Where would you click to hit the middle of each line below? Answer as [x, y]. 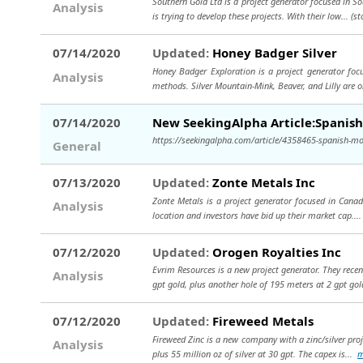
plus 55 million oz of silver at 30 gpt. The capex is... [255, 353]
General [80, 146]
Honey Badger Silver [273, 53]
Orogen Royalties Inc [275, 252]
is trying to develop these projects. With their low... [252, 16]
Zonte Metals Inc [262, 182]
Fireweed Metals [261, 321]
